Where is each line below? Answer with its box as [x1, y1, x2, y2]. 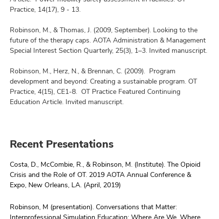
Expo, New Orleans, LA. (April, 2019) [10, 180, 123, 189]
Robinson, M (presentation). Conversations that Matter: [10, 202, 177, 211]
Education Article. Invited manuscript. [10, 97, 126, 106]
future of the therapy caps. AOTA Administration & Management [10, 35, 206, 44]
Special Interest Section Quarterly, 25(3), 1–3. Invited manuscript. [10, 45, 209, 55]
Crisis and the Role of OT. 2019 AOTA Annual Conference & [10, 170, 191, 179]
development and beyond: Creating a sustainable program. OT [10, 76, 197, 86]
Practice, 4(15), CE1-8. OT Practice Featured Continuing [10, 87, 180, 96]
